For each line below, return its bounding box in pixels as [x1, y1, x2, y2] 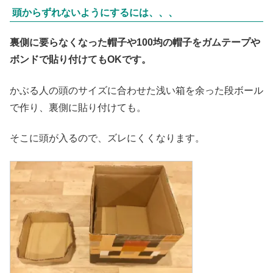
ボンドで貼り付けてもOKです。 [10, 54, 151, 65]
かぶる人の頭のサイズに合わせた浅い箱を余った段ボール [10, 85, 263, 96]
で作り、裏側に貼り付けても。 [10, 102, 146, 113]
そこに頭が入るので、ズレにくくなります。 [10, 133, 205, 144]
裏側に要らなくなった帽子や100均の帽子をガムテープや [10, 37, 260, 48]
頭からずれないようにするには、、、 [12, 7, 178, 18]
